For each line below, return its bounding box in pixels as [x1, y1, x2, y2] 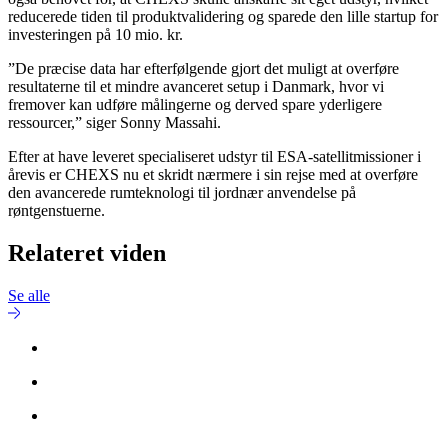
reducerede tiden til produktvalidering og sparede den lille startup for [8, 8, 438, 26]
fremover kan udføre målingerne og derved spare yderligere [8, 96, 382, 114]
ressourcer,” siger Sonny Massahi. [8, 114, 221, 132]
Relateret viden [8, 240, 166, 267]
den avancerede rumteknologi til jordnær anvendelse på [8, 184, 356, 202]
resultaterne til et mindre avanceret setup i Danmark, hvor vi [8, 78, 384, 96]
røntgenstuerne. [8, 202, 105, 220]
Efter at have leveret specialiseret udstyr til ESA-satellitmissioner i [8, 148, 421, 166]
